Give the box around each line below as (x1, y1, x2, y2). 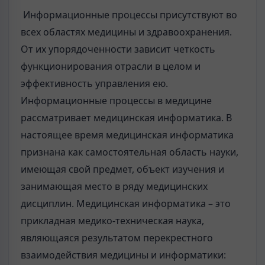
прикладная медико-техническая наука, (21, 214, 204, 228)
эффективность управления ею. (21, 77, 168, 91)
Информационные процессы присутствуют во (23, 8, 237, 22)
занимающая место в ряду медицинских (21, 180, 208, 193)
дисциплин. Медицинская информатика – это (21, 197, 231, 211)
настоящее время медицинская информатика (21, 128, 234, 142)
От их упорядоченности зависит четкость (21, 43, 215, 56)
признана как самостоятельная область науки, (21, 146, 238, 159)
